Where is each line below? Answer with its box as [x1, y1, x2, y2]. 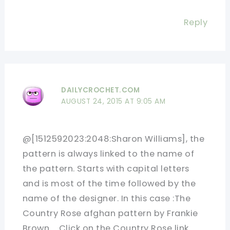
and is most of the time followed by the [22, 177, 196, 189]
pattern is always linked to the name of [22, 147, 195, 160]
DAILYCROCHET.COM [61, 85, 140, 95]
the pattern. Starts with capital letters [22, 162, 189, 175]
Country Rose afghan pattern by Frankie [22, 207, 198, 219]
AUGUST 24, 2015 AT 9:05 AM [61, 96, 166, 106]
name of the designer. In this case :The [22, 192, 191, 204]
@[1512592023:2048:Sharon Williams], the [22, 132, 205, 145]
